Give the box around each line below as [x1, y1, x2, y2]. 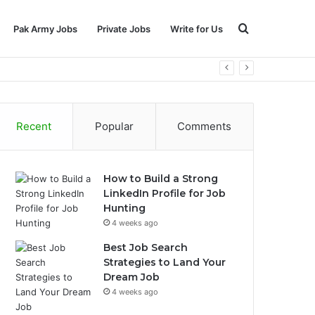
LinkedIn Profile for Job [103, 187, 226, 200]
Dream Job [103, 271, 160, 283]
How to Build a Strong [103, 172, 219, 185]
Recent [15, 120, 51, 133]
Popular [95, 120, 134, 133]
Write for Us [170, 23, 223, 34]
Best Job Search [103, 241, 188, 254]
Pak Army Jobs [13, 23, 77, 34]
